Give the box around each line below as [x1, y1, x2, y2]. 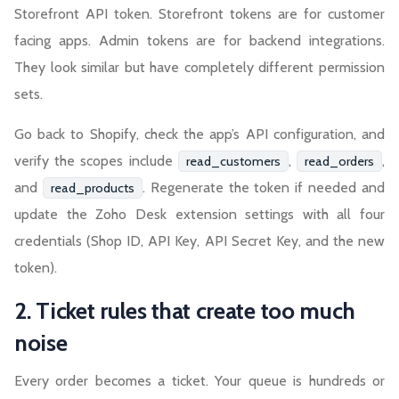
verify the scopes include [14, 152, 178, 170]
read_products [50, 180, 134, 197]
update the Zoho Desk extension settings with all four [14, 206, 385, 224]
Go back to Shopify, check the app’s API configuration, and [14, 126, 385, 143]
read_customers [185, 153, 281, 170]
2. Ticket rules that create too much [14, 297, 355, 326]
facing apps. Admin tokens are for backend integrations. [14, 32, 385, 50]
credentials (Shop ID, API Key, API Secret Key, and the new [14, 232, 385, 250]
